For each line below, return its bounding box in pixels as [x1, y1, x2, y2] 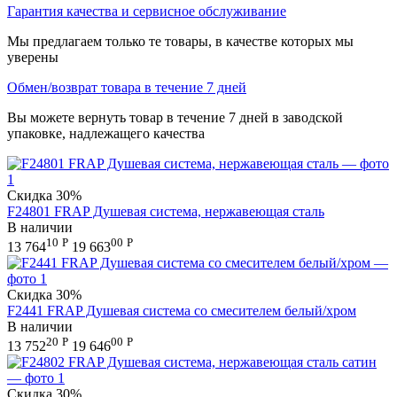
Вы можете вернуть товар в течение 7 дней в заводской [7, 109, 343, 125]
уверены [7, 49, 58, 65]
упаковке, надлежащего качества [7, 125, 205, 141]
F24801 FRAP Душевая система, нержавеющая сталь [7, 203, 324, 219]
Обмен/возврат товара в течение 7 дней [7, 79, 246, 95]
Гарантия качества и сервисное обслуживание [7, 3, 286, 19]
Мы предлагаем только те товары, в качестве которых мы [7, 33, 354, 49]
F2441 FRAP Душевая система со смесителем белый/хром [7, 302, 356, 318]
